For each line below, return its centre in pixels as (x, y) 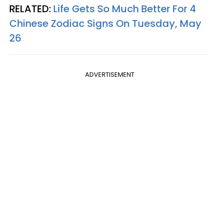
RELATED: (31, 9)
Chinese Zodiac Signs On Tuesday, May (105, 23)
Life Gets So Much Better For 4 (125, 9)
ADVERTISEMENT (109, 75)
